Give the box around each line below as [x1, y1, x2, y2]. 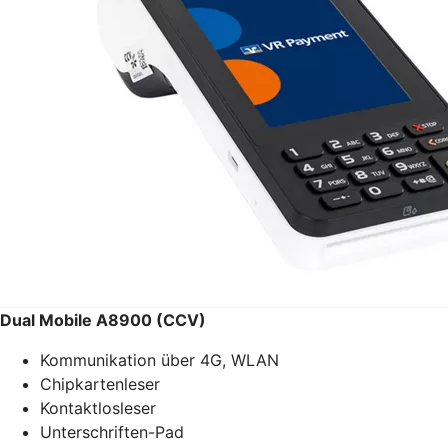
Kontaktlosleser [40, 397, 156, 418]
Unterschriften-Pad [40, 421, 184, 442]
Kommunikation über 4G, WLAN [40, 349, 279, 370]
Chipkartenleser [40, 373, 160, 394]
